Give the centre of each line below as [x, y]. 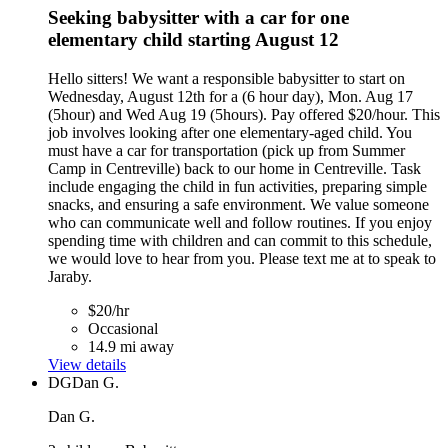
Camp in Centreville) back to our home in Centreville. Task [234, 168]
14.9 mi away [131, 346]
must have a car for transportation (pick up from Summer [226, 150]
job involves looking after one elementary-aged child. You [230, 132]
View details [87, 364]
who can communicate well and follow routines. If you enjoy [240, 222]
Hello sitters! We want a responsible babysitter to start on [226, 78]
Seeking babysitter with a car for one [198, 17]
